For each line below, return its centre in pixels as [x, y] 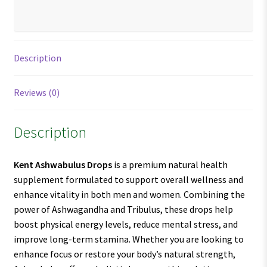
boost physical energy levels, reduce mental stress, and [125, 224]
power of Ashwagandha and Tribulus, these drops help [123, 209]
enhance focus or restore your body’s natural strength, [124, 254]
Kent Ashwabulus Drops [63, 165]
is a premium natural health [170, 165]
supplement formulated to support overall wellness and [128, 180]
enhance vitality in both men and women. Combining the [129, 195]
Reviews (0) [36, 92]
